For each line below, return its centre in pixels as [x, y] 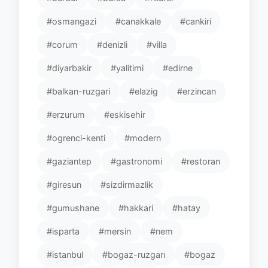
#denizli [112, 44]
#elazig [144, 91]
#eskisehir [125, 114]
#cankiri [196, 21]
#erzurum [66, 114]
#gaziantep [69, 161]
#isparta [63, 231]
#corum [62, 44]
